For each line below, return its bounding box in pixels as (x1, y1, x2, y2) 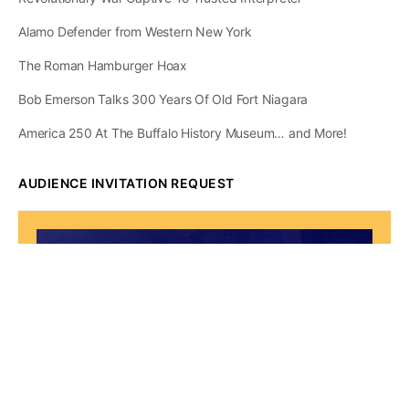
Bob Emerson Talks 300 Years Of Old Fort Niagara (18, 90, 309, 107)
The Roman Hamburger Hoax (18, 57, 187, 73)
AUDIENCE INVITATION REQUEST (18, 174, 235, 191)
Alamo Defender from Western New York (18, 23, 252, 39)
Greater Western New (69, 315, 340, 347)
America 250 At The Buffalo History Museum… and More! (18, 124, 348, 141)
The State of (128, 257, 281, 288)
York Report (131, 349, 278, 381)
